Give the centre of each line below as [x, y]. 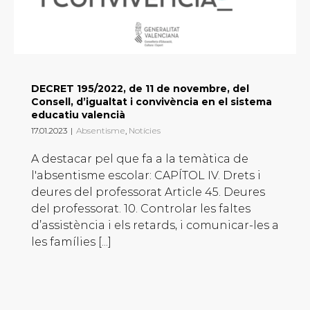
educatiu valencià [78, 115]
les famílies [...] [71, 242]
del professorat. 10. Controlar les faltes [141, 209]
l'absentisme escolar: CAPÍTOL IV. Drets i [146, 176]
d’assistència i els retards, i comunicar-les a [155, 226]
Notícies [145, 131]
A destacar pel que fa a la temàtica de [140, 159]
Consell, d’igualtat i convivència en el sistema [152, 102]
